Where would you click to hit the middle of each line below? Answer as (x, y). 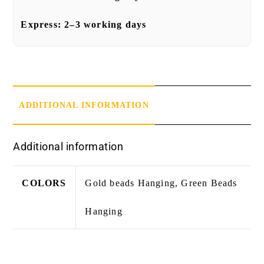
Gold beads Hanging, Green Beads (161, 183)
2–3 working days (105, 24)
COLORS (44, 183)
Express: (43, 24)
